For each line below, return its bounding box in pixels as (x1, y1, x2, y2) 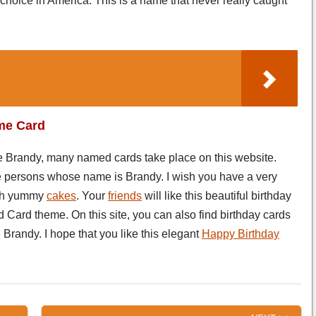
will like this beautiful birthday (142, 189, 291, 202)
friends (108, 189, 142, 202)
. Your (76, 189, 108, 202)
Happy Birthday (202, 227, 279, 240)
